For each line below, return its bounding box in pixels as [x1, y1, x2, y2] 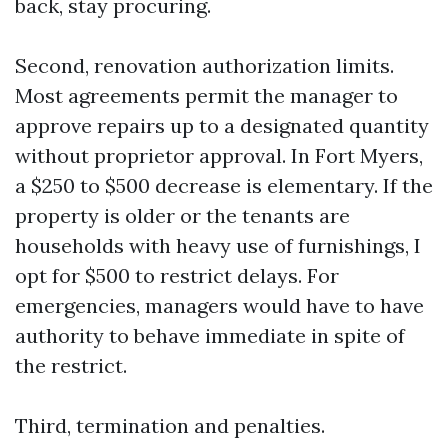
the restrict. [15, 353, 127, 378]
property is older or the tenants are [15, 203, 350, 228]
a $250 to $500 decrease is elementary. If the [15, 173, 433, 198]
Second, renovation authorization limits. [15, 53, 394, 78]
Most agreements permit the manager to [15, 83, 398, 108]
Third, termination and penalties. [15, 413, 325, 438]
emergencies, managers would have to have [15, 293, 424, 318]
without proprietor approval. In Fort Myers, [15, 143, 423, 168]
